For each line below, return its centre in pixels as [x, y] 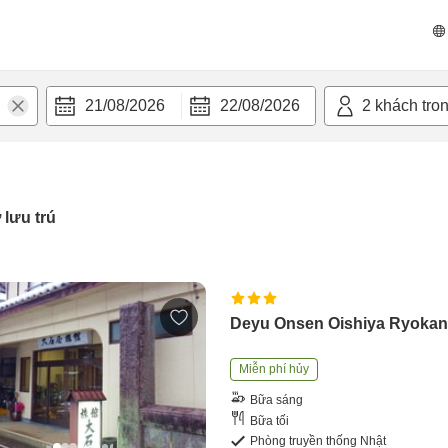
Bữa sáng [277, 399]
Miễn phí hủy [274, 369]
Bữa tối [270, 420]
